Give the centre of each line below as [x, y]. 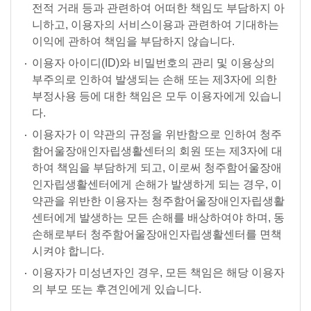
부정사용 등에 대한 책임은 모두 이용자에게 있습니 [157, 96]
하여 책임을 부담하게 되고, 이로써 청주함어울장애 [157, 168]
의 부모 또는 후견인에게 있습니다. [117, 289]
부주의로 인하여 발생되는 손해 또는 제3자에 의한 [154, 79]
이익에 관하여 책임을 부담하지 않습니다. [133, 41]
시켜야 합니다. [68, 251]
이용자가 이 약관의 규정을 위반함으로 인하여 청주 [157, 134]
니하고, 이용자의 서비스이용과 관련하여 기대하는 [155, 25]
